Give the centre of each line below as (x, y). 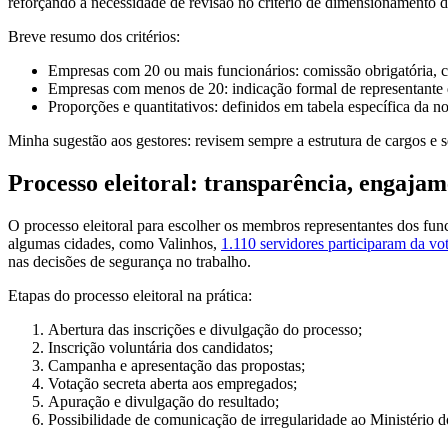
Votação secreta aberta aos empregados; (172, 383)
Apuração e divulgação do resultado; (163, 401)
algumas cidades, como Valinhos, (114, 243)
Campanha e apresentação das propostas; (176, 365)
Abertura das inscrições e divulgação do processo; (205, 329)
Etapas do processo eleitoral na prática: (130, 295)
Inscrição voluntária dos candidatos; (160, 347)
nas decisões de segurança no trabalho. (129, 261)
